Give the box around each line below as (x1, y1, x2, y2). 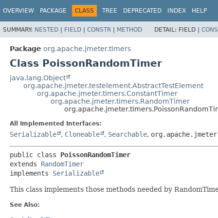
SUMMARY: (3, 26, 35, 33)
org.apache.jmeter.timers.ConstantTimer (37, 89, 178, 97)
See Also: (10, 201, 40, 208)
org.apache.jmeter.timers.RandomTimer (51, 97, 190, 105)
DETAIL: (154, 26, 179, 33)
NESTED (35, 26, 58, 33)
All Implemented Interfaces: (10, 120, 102, 127)
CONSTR (87, 26, 111, 33)
